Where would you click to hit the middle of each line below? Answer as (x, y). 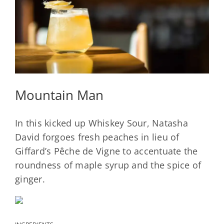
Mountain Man (59, 95)
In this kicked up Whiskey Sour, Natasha (101, 123)
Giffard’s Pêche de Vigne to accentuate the (106, 151)
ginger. (30, 179)
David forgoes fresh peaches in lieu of (97, 137)
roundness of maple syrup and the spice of (108, 165)
